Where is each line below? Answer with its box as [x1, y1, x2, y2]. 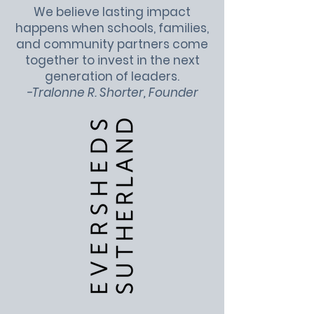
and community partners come [16, 36, 208, 53]
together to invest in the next [25, 52, 200, 69]
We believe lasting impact [34, 4, 191, 20]
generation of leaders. [45, 68, 179, 85]
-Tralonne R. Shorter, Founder [26, 84, 198, 101]
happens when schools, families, [15, 20, 209, 36]
